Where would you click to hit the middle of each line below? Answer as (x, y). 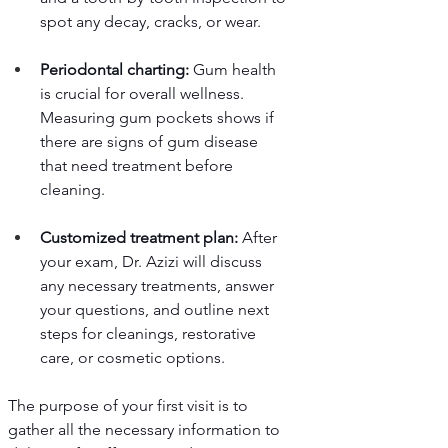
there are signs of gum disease (151, 142)
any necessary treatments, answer (159, 286)
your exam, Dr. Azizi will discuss (153, 262)
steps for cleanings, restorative (150, 334)
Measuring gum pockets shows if (159, 118)
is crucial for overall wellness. (144, 94)
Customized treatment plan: (139, 238)
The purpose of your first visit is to (130, 406)
